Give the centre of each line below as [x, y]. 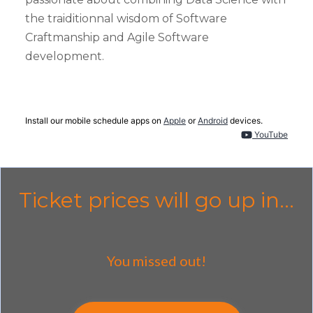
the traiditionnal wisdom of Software [126, 18]
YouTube [270, 134]
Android [213, 120]
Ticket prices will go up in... [156, 200]
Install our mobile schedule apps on [94, 120]
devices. [245, 120]
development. [65, 56]
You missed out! [156, 260]
